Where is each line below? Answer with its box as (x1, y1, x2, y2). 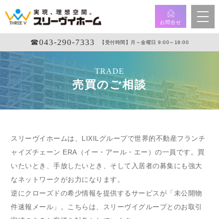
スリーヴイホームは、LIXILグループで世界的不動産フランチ (11, 134, 206, 142)
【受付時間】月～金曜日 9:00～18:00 (100, 39, 189, 45)
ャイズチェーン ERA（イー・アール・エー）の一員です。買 (11, 148, 205, 156)
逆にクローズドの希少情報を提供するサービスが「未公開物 (11, 189, 202, 197)
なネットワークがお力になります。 (11, 175, 125, 183)
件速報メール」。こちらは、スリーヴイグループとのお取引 (11, 203, 202, 211)
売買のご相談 (72, 78, 147, 91)
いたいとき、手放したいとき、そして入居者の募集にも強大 (11, 162, 202, 170)
